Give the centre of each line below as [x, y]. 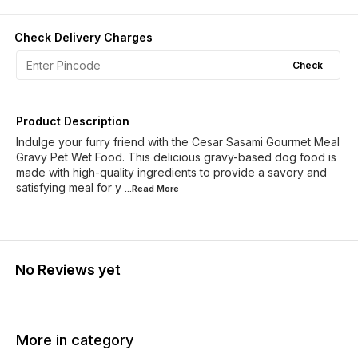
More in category [75, 340]
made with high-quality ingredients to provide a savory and [171, 172]
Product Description [73, 121]
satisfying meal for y [69, 187]
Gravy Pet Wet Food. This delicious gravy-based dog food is [176, 157]
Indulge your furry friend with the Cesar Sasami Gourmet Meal [178, 142]
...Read [141, 189]
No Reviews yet [68, 270]
